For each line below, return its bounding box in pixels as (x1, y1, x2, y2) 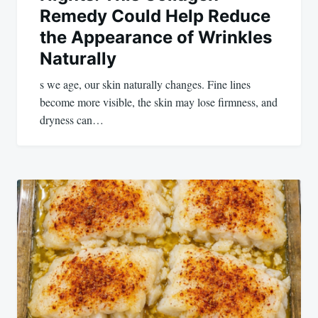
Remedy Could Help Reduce (40, 5, 270, 26)
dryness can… (40, 111, 104, 127)
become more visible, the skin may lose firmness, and (40, 94, 278, 109)
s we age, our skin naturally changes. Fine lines (40, 76, 251, 92)
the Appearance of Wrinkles (40, 26, 272, 48)
